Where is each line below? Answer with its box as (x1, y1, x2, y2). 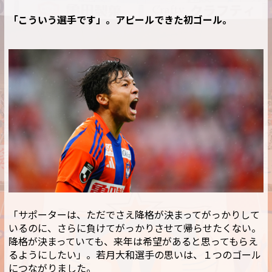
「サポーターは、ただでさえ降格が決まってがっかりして (8, 211, 260, 221)
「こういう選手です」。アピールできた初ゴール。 (8, 16, 232, 25)
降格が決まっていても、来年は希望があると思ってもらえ (8, 237, 258, 248)
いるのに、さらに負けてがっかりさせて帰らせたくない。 (8, 224, 261, 234)
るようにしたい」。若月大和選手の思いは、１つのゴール (8, 251, 261, 261)
